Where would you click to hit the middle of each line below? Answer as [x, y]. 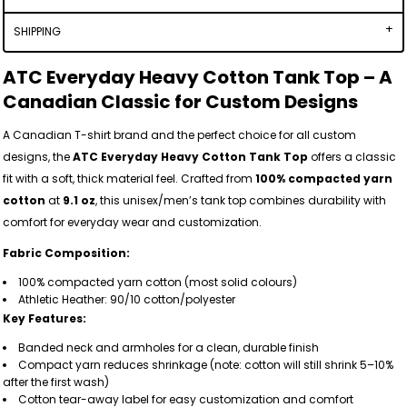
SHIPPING [37, 31]
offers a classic [352, 157]
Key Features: [45, 318]
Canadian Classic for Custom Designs [180, 102]
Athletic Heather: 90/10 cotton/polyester [127, 299]
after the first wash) [56, 382]
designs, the [38, 157]
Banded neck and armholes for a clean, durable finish [169, 347]
